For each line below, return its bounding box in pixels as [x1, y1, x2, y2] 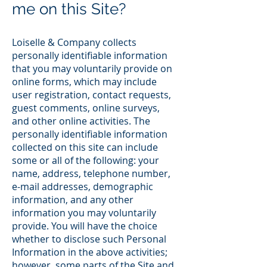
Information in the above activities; [12, 246, 167, 259]
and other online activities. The [12, 114, 150, 128]
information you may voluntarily [12, 206, 156, 219]
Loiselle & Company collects [12, 36, 136, 49]
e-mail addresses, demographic [12, 180, 153, 193]
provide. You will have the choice [12, 219, 157, 232]
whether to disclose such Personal [12, 232, 166, 246]
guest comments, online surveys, [12, 101, 160, 114]
